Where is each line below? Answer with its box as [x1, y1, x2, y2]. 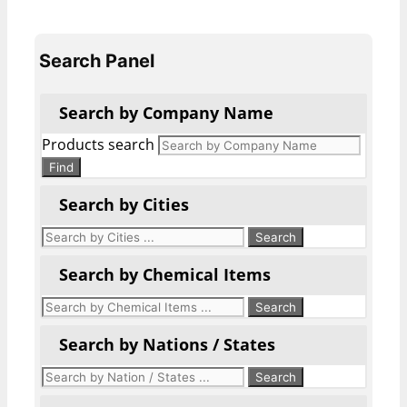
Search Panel [39, 50, 154, 73]
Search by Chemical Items [59, 263, 271, 286]
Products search [42, 134, 154, 155]
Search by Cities [59, 194, 189, 216]
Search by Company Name [59, 102, 273, 124]
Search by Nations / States [59, 333, 275, 356]
